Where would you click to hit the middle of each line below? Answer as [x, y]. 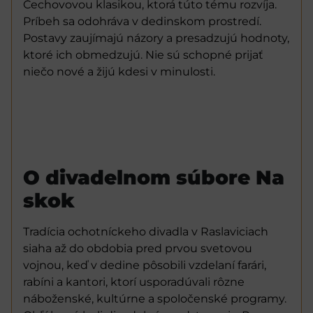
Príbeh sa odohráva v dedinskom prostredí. [142, 22]
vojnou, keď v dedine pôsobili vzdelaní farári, [145, 265]
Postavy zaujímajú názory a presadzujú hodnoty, [156, 38]
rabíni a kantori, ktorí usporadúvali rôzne [134, 282]
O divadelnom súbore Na [154, 177]
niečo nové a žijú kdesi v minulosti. [119, 72]
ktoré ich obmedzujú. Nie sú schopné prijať [143, 55]
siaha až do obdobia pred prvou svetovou [138, 248]
